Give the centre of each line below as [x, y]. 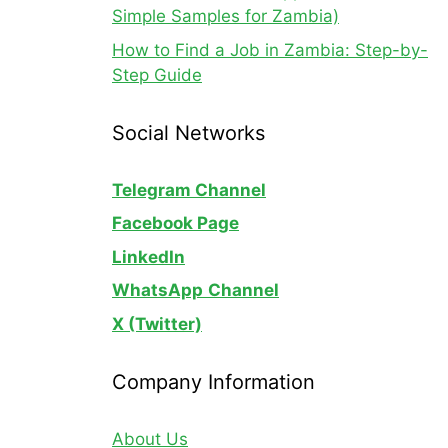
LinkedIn [148, 256]
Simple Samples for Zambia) [225, 16]
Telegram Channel [189, 189]
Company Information [213, 381]
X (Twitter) [157, 323]
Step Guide [157, 74]
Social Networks [188, 132]
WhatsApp [157, 290]
